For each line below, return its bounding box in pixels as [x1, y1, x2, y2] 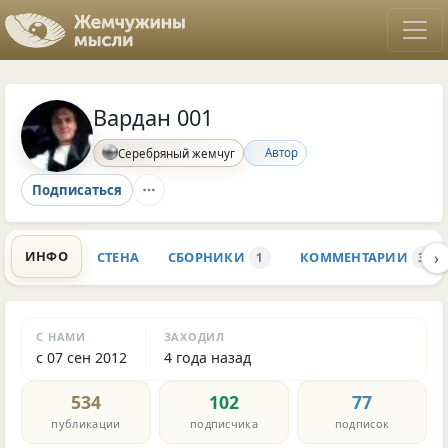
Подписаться [31, 180, 122, 199]
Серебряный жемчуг [118, 145, 235, 161]
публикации [51, 415, 121, 431]
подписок [334, 415, 390, 431]
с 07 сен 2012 [36, 348, 128, 368]
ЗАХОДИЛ [163, 328, 225, 344]
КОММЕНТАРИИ [300, 248, 408, 267]
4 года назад [163, 348, 251, 368]
